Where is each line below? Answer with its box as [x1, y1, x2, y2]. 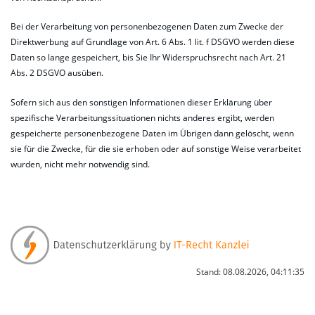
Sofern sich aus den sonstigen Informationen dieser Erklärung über [11, 96, 272, 108]
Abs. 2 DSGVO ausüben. [11, 67, 103, 79]
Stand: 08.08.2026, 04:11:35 [196, 265, 304, 278]
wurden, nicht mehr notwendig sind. [11, 157, 150, 170]
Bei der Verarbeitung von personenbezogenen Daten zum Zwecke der [11, 20, 283, 33]
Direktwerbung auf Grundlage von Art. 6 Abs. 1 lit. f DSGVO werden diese [11, 36, 295, 49]
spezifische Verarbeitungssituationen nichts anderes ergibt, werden [11, 111, 274, 124]
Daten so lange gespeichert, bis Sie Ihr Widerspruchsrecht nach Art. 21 [11, 51, 286, 64]
